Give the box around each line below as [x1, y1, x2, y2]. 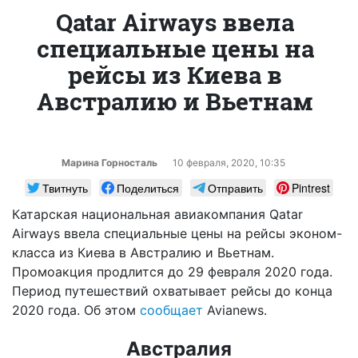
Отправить [208, 179, 263, 196]
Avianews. [203, 301, 267, 318]
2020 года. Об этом [12, 301, 140, 318]
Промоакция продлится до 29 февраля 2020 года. [12, 263, 332, 280]
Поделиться [117, 179, 179, 196]
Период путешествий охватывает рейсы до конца [12, 282, 332, 299]
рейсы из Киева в [68, 58, 282, 90]
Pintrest [292, 179, 330, 196]
